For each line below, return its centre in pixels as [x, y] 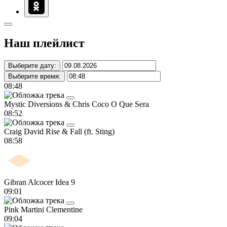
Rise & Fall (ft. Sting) [80, 131]
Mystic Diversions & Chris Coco [58, 104]
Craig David [25, 131]
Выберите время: [34, 76]
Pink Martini [25, 209]
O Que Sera [130, 104]
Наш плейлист [44, 43]
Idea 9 [65, 182]
